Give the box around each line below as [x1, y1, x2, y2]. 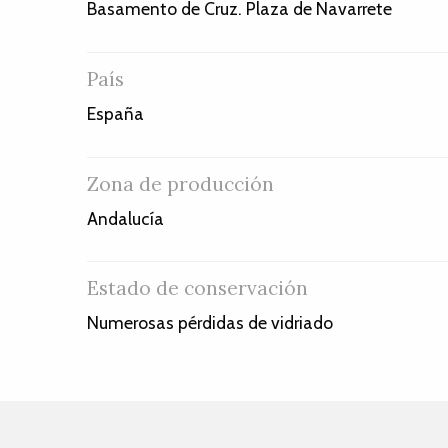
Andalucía [87, 207, 164, 229]
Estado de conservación [87, 276, 308, 301]
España [87, 103, 144, 125]
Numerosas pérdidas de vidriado [87, 312, 333, 334]
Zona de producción [87, 171, 274, 196]
